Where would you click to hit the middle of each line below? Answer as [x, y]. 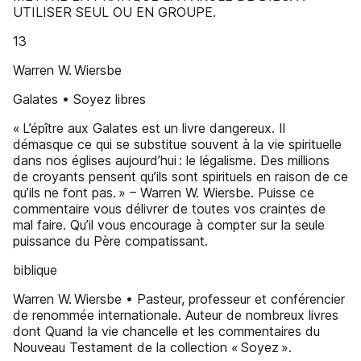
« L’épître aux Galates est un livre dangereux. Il [149, 128]
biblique [35, 270]
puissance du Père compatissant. [110, 241]
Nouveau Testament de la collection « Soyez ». [152, 347]
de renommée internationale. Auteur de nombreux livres [176, 315]
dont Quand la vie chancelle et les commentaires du [166, 331]
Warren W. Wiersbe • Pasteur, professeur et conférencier [179, 299]
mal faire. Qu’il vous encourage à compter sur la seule [169, 225]
